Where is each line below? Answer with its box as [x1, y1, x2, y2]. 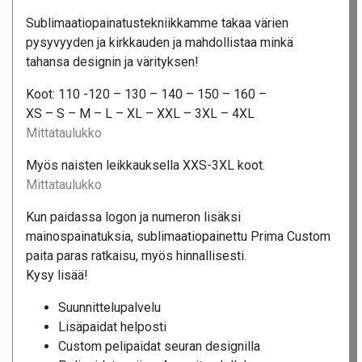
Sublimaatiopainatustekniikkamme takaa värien [26, 15, 288, 32]
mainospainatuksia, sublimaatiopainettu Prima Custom [26, 229, 330, 245]
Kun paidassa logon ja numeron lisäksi [26, 209, 241, 225]
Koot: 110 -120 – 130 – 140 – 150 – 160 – [26, 86, 267, 103]
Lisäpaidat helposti [58, 319, 166, 335]
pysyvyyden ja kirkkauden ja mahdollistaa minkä [26, 35, 293, 51]
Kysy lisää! [26, 267, 88, 284]
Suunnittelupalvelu [58, 300, 161, 316]
